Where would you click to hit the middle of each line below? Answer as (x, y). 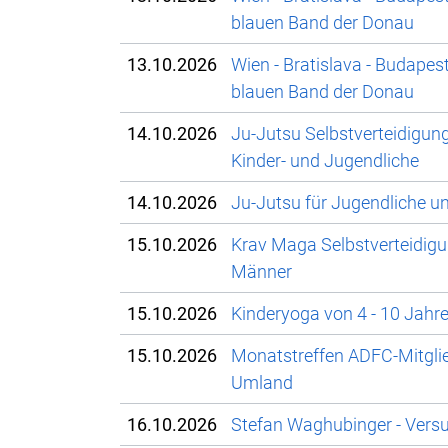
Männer (261, 272)
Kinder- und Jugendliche (325, 161)
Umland (262, 383)
